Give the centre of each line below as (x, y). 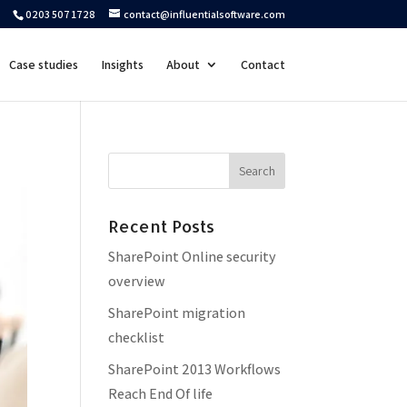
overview (137, 281)
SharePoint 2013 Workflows (195, 369)
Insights (122, 65)
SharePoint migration (177, 313)
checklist (137, 338)
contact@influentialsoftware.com (204, 14)
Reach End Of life (161, 394)
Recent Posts (162, 226)
